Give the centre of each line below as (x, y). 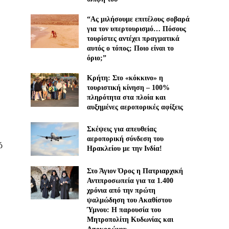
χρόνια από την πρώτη (121, 190)
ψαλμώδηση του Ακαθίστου (129, 200)
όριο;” (96, 58)
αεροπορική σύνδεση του (125, 139)
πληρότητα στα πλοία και (126, 98)
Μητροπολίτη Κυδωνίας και (130, 219)
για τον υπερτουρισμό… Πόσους (136, 29)
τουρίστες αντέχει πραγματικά (133, 39)
